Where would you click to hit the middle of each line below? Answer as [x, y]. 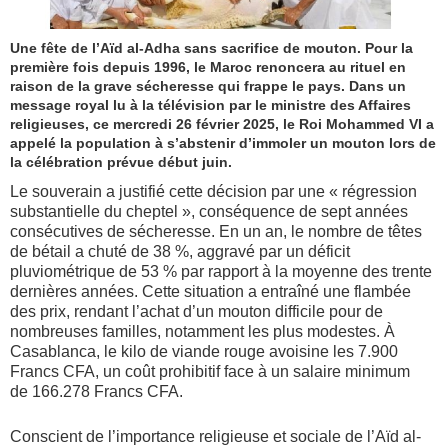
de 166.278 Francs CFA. [96, 392]
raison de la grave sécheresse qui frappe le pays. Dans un [208, 86]
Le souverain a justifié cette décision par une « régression [213, 192]
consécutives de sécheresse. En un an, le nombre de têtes [216, 232]
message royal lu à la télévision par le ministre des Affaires [210, 105]
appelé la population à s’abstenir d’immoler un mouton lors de [223, 143]
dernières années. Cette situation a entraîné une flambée [210, 292]
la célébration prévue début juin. [121, 162]
